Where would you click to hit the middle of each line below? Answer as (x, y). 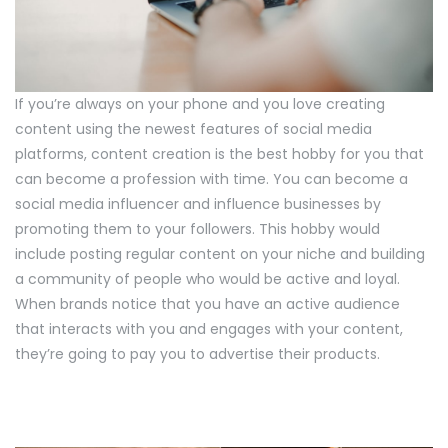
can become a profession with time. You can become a (211, 178)
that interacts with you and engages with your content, (209, 328)
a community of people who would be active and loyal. (207, 278)
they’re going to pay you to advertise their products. (199, 353)
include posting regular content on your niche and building (220, 253)
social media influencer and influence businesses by (198, 203)
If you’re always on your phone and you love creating (200, 103)
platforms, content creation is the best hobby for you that (219, 153)
